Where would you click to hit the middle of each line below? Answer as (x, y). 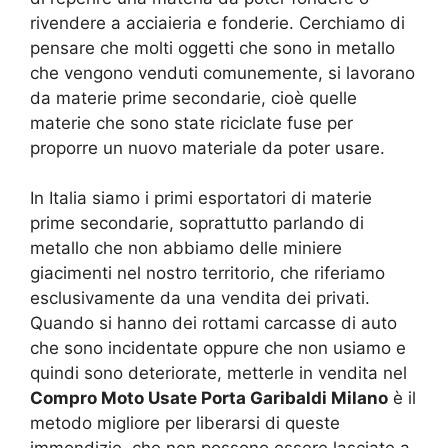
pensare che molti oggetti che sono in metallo (212, 47)
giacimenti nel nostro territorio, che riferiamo (207, 272)
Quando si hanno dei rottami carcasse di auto (213, 322)
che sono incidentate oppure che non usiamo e (218, 347)
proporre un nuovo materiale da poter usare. (207, 147)
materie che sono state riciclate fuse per (191, 122)
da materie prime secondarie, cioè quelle (193, 97)
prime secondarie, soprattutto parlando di (197, 222)
